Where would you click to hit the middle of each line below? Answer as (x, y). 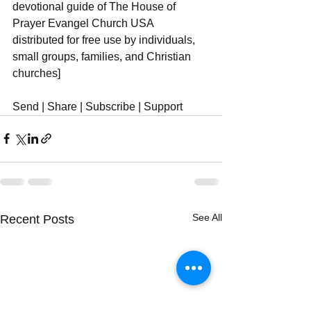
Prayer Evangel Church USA (84, 23)
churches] (36, 73)
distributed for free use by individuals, (105, 40)
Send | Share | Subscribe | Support (98, 106)
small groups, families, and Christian (103, 56)
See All (207, 217)
